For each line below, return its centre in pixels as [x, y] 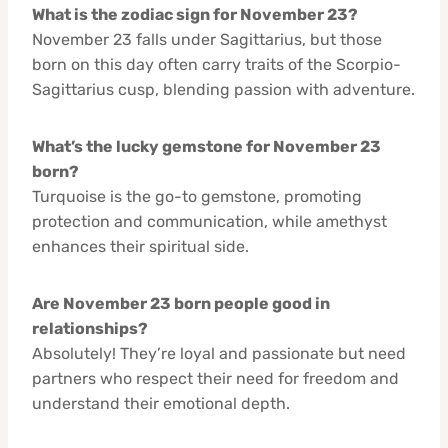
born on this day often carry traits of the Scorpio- [216, 64]
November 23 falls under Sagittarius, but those [207, 39]
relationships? [90, 328]
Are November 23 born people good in [181, 303]
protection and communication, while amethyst [209, 221]
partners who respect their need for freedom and [215, 378]
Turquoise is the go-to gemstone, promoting [197, 196]
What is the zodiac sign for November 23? [195, 14]
